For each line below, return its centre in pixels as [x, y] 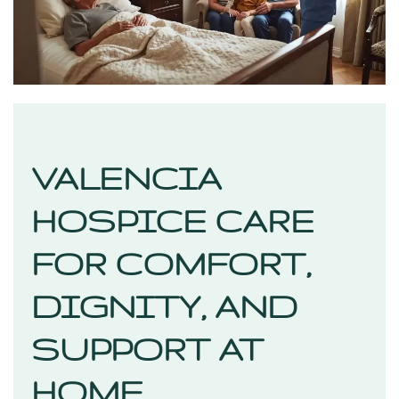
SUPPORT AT [147, 349]
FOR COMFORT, [171, 264]
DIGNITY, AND [164, 306]
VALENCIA [126, 178]
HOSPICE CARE [173, 221]
